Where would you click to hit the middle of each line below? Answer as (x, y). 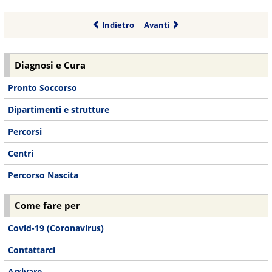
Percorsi (25, 131)
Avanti (158, 25)
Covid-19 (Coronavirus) (56, 228)
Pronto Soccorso (43, 87)
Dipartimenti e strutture (59, 109)
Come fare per (48, 206)
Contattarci (32, 250)
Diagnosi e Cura (50, 65)
